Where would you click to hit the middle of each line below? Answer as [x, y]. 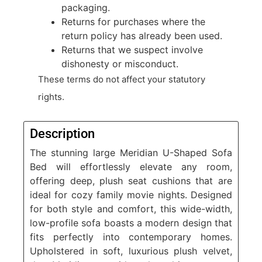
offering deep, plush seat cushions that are [131, 181]
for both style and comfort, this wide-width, [131, 209]
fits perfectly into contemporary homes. [131, 237]
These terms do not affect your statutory [122, 80]
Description [62, 134]
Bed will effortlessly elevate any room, [131, 167]
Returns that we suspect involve [132, 50]
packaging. [86, 8]
